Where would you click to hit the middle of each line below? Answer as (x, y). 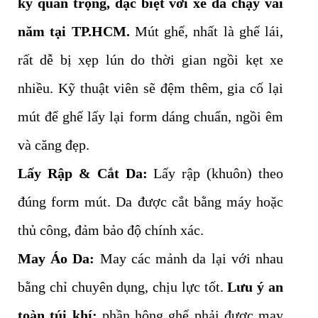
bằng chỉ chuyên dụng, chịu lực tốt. (123, 287)
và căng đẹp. (54, 145)
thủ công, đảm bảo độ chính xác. (111, 230)
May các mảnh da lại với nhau (189, 259)
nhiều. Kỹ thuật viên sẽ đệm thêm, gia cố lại (150, 88)
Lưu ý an (256, 287)
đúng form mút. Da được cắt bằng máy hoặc (150, 202)
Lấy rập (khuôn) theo (215, 174)
